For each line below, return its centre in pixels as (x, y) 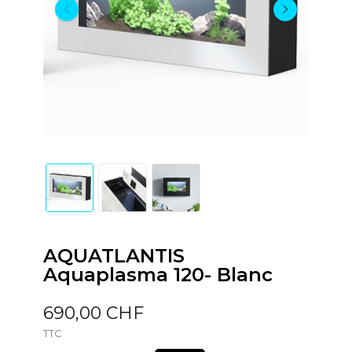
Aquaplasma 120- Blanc (158, 274)
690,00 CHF (93, 313)
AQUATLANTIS (114, 255)
